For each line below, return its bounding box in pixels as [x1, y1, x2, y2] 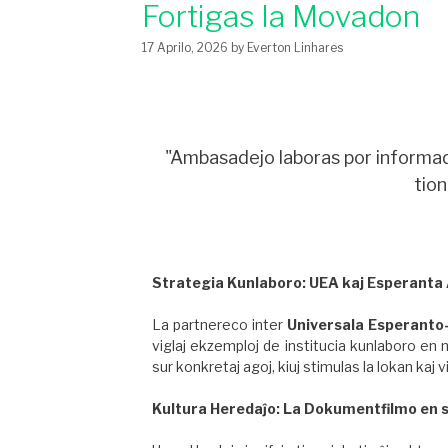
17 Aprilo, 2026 [142, 41, 228, 56]
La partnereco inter [152, 316, 288, 334]
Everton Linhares [247, 41, 343, 56]
